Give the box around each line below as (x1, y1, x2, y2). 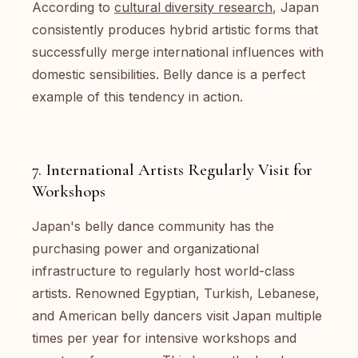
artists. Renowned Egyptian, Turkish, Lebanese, (32, 285, 320, 301)
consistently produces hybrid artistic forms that (32, 22, 318, 38)
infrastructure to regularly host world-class (32, 263, 295, 279)
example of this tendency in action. (32, 89, 243, 105)
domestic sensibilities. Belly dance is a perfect (32, 66, 305, 82)
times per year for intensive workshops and (32, 330, 296, 346)
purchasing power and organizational (32, 241, 259, 257)
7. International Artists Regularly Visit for (32, 160, 312, 180)
